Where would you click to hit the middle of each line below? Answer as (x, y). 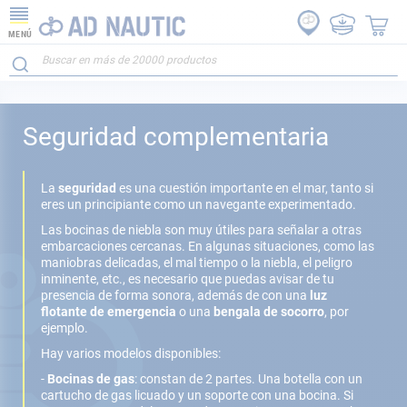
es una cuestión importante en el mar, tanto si (245, 188)
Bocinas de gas (91, 379)
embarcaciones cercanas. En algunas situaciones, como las (208, 246)
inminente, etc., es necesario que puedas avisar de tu (188, 279)
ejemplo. (67, 328)
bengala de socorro (269, 312)
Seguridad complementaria (176, 137)
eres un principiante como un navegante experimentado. (200, 204)
